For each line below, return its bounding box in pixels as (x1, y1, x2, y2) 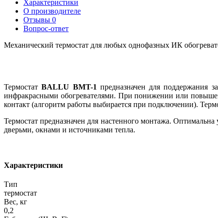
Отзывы (23, 15, 52, 24)
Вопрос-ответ (23, 24, 69, 33)
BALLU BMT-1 (41, 82, 97, 91)
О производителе (23, 6, 81, 15)
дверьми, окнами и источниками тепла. (4, 125, 135, 134)
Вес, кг (4, 198, 27, 206)
